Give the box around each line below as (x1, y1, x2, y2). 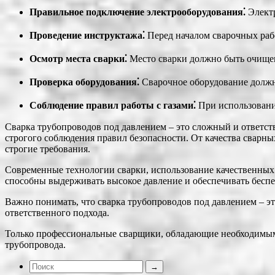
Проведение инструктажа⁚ (29, 30, 145, 41)
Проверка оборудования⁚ (29, 77, 139, 88)
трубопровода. (5, 239, 66, 250)
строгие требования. (5, 144, 90, 155)
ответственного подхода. (5, 207, 109, 219)
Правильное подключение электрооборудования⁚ (29, 7, 246, 18)
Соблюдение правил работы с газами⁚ (29, 100, 196, 111)
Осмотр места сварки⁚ (29, 53, 127, 64)
